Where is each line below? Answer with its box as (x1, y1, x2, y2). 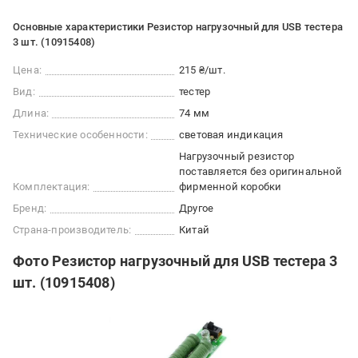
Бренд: (13, 202, 47, 214)
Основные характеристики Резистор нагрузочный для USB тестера (13, 21, 343, 33)
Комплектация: (13, 181, 90, 193)
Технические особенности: (13, 129, 148, 141)
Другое (179, 202, 214, 214)
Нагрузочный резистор (179, 150, 294, 162)
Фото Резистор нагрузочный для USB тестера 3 (13, 253, 338, 269)
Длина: (13, 107, 50, 119)
